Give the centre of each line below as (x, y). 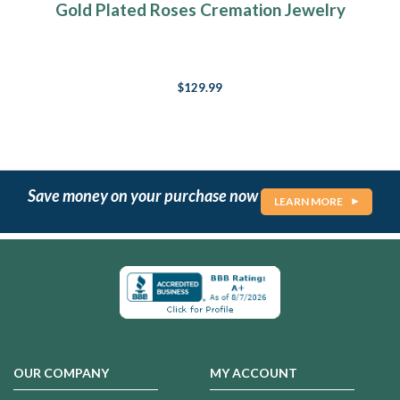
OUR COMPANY (61, 372)
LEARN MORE (308, 202)
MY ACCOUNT (253, 372)
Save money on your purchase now (144, 195)
